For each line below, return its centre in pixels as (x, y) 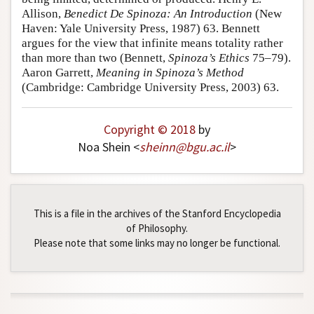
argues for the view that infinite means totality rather (152, 43)
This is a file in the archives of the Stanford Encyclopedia (157, 214)
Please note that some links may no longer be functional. (157, 243)
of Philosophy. (157, 228)
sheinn (157, 147)
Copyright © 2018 (150, 130)
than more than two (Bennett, (95, 58)
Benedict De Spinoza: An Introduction (158, 14)
